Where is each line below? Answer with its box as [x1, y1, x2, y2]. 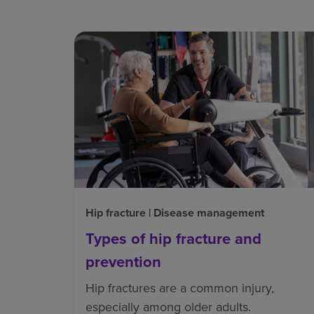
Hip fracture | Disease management [86, 204, 264, 221]
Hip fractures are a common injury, [86, 278, 274, 297]
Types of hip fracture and [86, 226, 261, 250]
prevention [86, 250, 161, 273]
